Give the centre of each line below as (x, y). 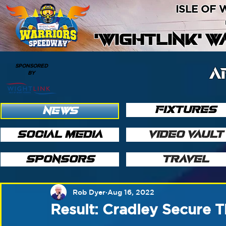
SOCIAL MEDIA (60, 134)
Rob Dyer (89, 192)
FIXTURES (185, 110)
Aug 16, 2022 (131, 192)
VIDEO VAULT (185, 134)
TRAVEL (185, 159)
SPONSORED (31, 66)
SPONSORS (60, 159)
